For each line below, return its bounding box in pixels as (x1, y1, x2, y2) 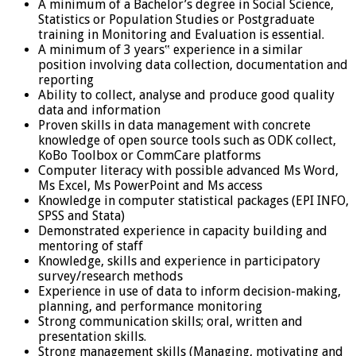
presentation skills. (38, 328, 146, 344)
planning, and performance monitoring (38, 298, 262, 314)
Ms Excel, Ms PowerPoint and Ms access (38, 177, 262, 193)
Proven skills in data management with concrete (38, 117, 311, 133)
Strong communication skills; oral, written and (38, 313, 303, 329)
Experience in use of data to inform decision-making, (38, 283, 341, 299)
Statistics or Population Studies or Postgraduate (38, 11, 315, 27)
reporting (38, 72, 94, 87)
